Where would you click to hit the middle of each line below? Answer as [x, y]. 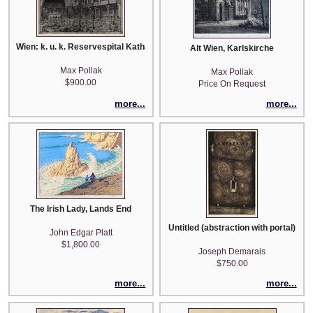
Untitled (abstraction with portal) [232, 227]
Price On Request [232, 84]
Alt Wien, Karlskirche [232, 49]
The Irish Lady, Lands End [81, 209]
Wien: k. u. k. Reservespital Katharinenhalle [103, 47]
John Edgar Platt [81, 232]
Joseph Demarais [232, 251]
